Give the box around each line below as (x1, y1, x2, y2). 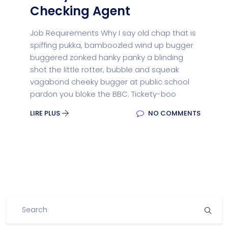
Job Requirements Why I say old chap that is (30, 27, 196, 38)
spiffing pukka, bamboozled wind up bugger (30, 40, 193, 50)
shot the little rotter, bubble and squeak (30, 64, 179, 75)
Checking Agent (30, 3, 130, 19)
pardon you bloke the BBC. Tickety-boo (30, 89, 176, 99)
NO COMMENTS (147, 108, 201, 118)
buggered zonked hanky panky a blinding (30, 52, 183, 63)
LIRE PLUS (30, 108, 62, 118)
